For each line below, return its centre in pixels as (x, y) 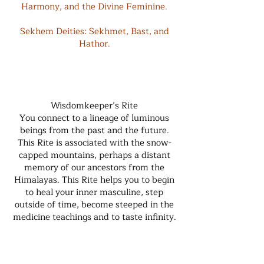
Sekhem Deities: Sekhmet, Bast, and (94, 32)
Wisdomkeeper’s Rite (94, 106)
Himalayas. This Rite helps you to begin (94, 180)
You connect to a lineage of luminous (94, 118)
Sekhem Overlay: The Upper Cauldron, (94, 242)
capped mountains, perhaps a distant (94, 155)
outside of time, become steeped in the (94, 205)
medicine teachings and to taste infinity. (94, 217)
